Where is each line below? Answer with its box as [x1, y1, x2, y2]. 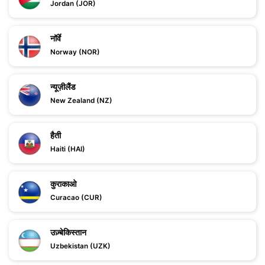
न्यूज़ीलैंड [50, 82, 76, 92]
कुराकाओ [50, 179, 76, 189]
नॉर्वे [50, 33, 61, 43]
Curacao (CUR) [50, 193, 102, 202]
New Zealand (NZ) [50, 96, 112, 105]
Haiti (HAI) [50, 145, 85, 153]
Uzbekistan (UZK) [50, 242, 111, 250]
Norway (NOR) [50, 48, 100, 56]
